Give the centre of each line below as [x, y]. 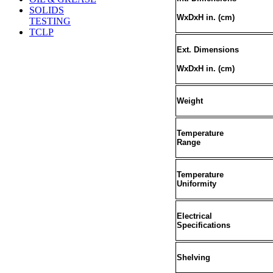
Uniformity [196, 183]
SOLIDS [47, 10]
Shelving [193, 257]
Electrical [194, 216]
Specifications [203, 225]
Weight [190, 101]
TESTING [50, 21]
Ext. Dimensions [207, 49]
